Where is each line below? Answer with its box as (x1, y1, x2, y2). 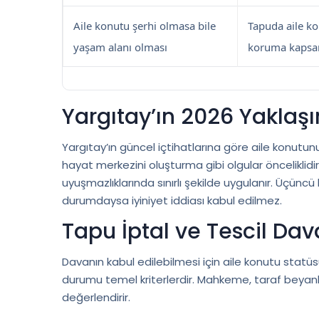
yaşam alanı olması (73, 40, 167, 55)
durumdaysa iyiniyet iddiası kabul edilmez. (62, 193, 282, 209)
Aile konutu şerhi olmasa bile (73, 19, 216, 33)
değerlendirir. (62, 290, 130, 305)
